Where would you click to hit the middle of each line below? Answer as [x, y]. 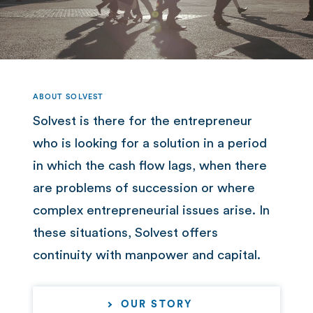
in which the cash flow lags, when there [150, 166]
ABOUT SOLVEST [68, 97]
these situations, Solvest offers [125, 233]
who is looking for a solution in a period [150, 144]
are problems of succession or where [144, 188]
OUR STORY [156, 304]
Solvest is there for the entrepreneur [142, 121]
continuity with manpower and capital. [146, 255]
